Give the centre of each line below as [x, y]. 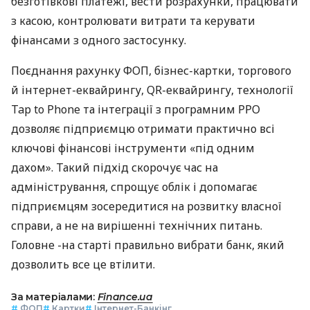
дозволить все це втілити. [83, 264]
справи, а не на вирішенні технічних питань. [137, 225]
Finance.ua [125, 297]
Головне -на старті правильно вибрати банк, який [148, 245]
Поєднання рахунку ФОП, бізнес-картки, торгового [151, 70]
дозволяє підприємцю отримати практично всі [143, 128]
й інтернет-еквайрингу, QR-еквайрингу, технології [152, 90]
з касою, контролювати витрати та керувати [133, 20]
